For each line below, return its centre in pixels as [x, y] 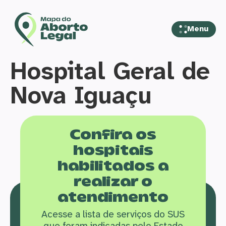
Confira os [113, 135]
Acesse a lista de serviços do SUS [113, 214]
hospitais [113, 151]
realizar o [113, 182]
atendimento [113, 198]
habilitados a [113, 166]
